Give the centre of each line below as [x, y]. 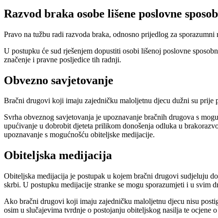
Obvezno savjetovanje [59, 80]
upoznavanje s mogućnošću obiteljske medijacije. [79, 135]
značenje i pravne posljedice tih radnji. [63, 59]
